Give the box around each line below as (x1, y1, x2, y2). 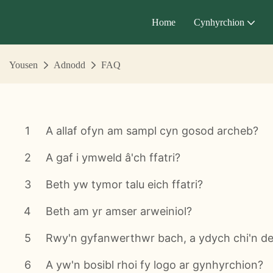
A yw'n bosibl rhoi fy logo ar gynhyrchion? (46, 258, 263, 271)
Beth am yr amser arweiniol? (46, 204, 192, 218)
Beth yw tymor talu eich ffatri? (46, 177, 203, 191)
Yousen (9, 59, 38, 71)
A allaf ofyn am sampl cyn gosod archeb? (46, 124, 258, 137)
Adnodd (54, 59, 85, 71)
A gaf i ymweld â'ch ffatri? (46, 151, 180, 164)
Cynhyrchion (194, 16, 244, 28)
